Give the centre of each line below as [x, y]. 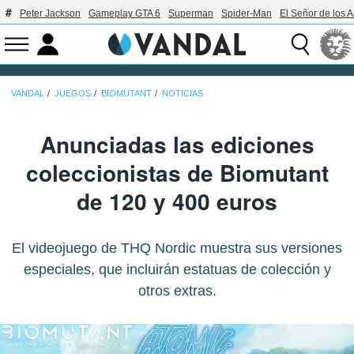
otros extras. [177, 290]
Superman [191, 13]
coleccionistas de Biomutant [177, 172]
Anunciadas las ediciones [177, 144]
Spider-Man [247, 13]
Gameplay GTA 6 [124, 13]
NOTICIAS [183, 93]
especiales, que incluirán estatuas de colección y [177, 269]
